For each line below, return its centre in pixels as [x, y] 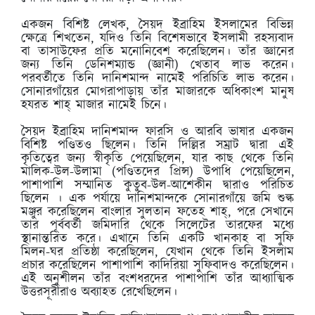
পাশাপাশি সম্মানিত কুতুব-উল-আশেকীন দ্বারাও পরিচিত [157, 185]
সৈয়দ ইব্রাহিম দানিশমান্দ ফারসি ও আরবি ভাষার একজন [157, 132]
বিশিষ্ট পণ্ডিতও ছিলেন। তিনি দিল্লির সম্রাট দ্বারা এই [157, 145]
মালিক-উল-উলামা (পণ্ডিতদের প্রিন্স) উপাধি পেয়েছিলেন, [157, 172]
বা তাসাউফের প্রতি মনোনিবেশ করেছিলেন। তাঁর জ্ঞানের [157, 52]
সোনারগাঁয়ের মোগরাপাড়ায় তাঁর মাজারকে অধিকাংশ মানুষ [157, 92]
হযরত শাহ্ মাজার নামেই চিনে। [94, 105]
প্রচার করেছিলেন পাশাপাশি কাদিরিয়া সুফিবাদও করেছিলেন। [157, 265]
